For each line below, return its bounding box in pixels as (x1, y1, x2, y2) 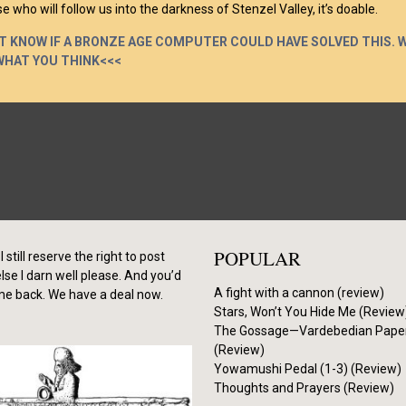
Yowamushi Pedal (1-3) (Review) (214, 362, 401, 376)
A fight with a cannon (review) (214, 285, 384, 300)
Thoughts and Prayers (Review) (214, 381, 394, 395)
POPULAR (214, 246, 301, 271)
